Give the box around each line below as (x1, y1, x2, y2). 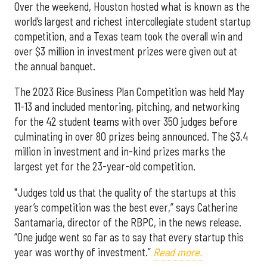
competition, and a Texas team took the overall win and (14, 29, 243, 43)
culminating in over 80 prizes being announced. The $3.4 (14, 130, 248, 144)
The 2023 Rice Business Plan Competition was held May (14, 85, 244, 99)
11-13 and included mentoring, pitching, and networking (14, 100, 240, 114)
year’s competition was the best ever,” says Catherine (14, 200, 238, 214)
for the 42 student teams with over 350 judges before (14, 115, 237, 129)
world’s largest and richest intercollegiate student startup (14, 14, 251, 28)
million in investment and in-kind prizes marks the (14, 145, 225, 159)
